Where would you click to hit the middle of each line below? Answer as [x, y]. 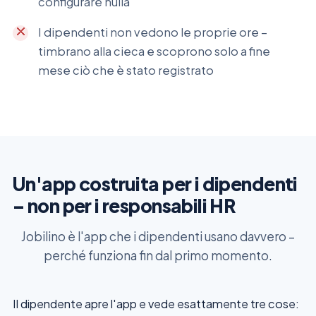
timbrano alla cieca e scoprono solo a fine [154, 51]
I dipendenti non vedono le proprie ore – [153, 32]
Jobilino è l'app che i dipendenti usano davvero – [158, 236]
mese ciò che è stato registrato [126, 71]
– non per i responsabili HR [124, 206]
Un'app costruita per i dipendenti [155, 184]
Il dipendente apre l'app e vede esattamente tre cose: [156, 304]
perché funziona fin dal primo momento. [158, 255]
